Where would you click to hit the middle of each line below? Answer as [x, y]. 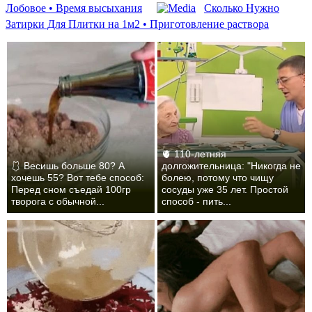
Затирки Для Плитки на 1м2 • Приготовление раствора [137, 24]
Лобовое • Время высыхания [74, 8]
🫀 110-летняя [194, 154]
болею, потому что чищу [218, 178]
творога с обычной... [58, 202]
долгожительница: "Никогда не [232, 166]
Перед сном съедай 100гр [71, 190]
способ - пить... [197, 202]
